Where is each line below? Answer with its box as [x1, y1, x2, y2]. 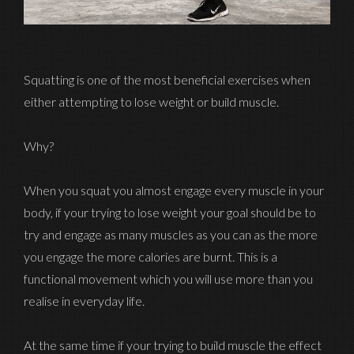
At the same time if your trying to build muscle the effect [24, 337, 322, 352]
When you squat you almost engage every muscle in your [24, 182, 324, 198]
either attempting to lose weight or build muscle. [24, 93, 279, 109]
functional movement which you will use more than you [24, 270, 313, 286]
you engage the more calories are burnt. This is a [24, 248, 277, 264]
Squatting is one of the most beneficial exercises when [24, 71, 311, 87]
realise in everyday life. [24, 292, 145, 308]
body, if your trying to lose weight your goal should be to [24, 204, 316, 220]
